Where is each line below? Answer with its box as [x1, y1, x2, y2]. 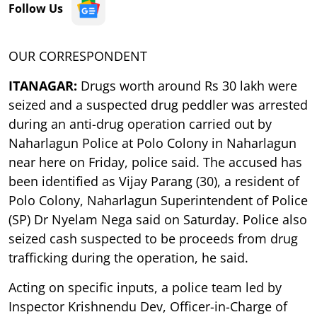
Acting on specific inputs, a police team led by [8, 278, 282, 296]
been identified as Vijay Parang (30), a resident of [8, 172, 299, 190]
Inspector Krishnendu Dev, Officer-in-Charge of [8, 297, 287, 315]
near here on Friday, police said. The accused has [8, 153, 302, 171]
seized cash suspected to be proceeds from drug [8, 229, 298, 247]
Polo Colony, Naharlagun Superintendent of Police [8, 191, 308, 209]
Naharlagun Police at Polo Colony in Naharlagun [8, 134, 296, 151]
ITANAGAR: [8, 76, 77, 94]
